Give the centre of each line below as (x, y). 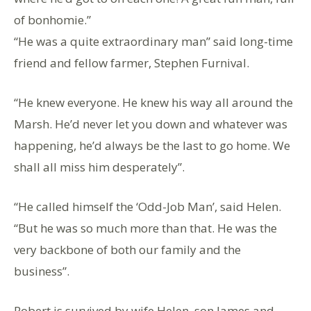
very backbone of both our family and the (127, 249)
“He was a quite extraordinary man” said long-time (153, 41)
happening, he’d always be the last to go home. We (152, 145)
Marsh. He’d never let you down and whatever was (151, 124)
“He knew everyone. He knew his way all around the (153, 102)
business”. (42, 271)
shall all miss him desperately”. (99, 167)
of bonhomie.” (52, 19)
